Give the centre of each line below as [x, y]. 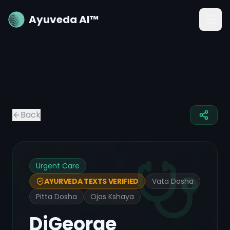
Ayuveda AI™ [64, 20]
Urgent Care [58, 166]
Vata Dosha [172, 181]
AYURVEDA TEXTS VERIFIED [91, 181]
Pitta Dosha [56, 197]
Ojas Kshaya [112, 197]
